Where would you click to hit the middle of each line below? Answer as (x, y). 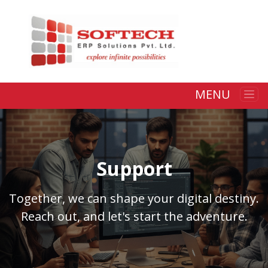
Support (134, 168)
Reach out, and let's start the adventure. (134, 216)
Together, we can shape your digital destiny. (134, 198)
